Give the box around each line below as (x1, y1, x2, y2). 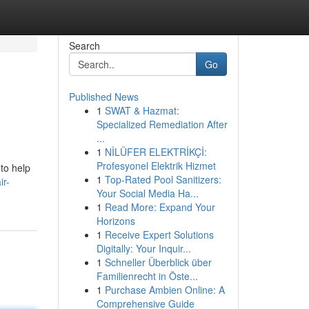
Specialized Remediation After (96, 117, 228, 131)
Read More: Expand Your (104, 200, 215, 214)
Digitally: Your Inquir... (96, 241, 191, 255)
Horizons (96, 214, 135, 228)
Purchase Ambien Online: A (104, 283, 225, 297)
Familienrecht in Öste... (96, 269, 198, 283)
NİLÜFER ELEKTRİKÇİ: (104, 145, 207, 159)
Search (68, 39, 100, 52)
